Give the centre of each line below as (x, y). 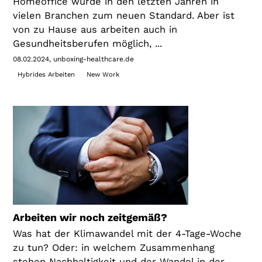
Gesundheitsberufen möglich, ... (88, 43)
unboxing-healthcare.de (94, 59)
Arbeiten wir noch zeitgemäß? (90, 218)
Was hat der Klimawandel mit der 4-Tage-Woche (127, 234)
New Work (103, 74)
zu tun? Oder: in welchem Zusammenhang (114, 248)
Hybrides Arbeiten (46, 74)
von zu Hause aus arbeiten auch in (95, 29)
